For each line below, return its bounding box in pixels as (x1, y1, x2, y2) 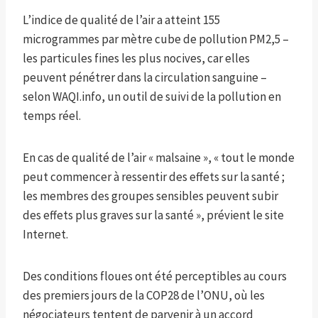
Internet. (23, 226, 68, 242)
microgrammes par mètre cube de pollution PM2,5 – (23, 31, 289, 47)
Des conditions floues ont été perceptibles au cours (23, 268, 287, 284)
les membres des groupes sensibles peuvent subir (23, 187, 278, 204)
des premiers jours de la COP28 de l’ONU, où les (23, 287, 265, 303)
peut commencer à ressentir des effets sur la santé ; (23, 168, 285, 185)
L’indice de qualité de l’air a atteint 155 (23, 11, 220, 28)
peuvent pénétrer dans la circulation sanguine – (23, 69, 267, 85)
